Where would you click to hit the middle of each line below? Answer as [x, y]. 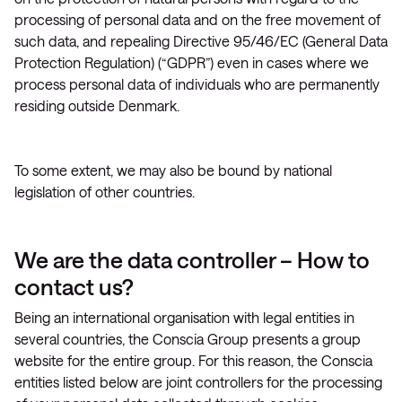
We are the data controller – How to [192, 259]
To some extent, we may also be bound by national [173, 170]
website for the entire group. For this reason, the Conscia [193, 360]
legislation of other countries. [105, 192]
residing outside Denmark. [97, 105]
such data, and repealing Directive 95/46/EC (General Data [201, 41]
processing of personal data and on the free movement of [197, 19]
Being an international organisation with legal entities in [184, 317]
